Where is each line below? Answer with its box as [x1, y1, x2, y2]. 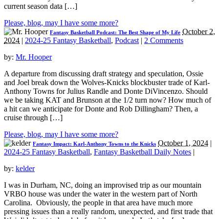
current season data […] [4, 2, 77, 11]
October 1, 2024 [158, 139, 208, 148]
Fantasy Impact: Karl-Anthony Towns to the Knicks [33, 141, 156, 147]
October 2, [182, 27, 215, 36]
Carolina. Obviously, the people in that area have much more [4, 198, 193, 207]
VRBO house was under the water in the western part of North [4, 190, 197, 198]
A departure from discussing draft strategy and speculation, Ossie [4, 69, 203, 78]
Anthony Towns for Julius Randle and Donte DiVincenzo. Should [4, 87, 208, 96]
